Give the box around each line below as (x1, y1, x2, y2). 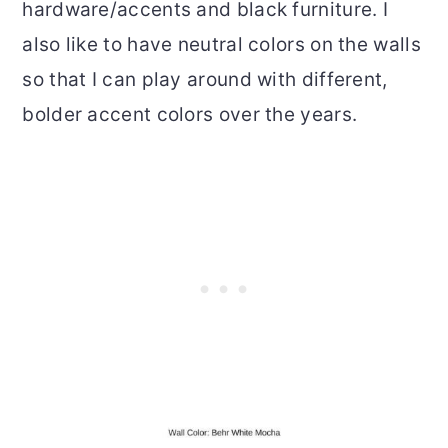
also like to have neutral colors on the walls (22, 33, 421, 57)
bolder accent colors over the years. (22, 103, 358, 127)
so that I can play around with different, (22, 68, 388, 92)
